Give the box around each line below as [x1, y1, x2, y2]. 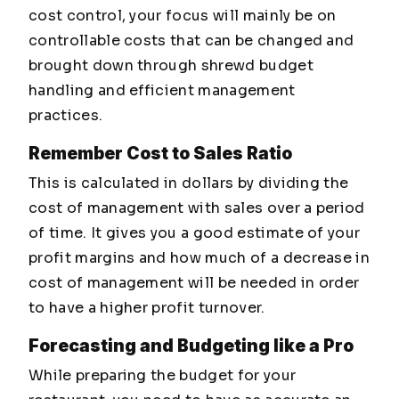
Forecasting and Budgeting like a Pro [28, 335, 354, 356]
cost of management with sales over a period [28, 199, 365, 217]
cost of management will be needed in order [28, 273, 360, 292]
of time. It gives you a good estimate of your [28, 224, 361, 242]
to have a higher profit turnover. [28, 298, 265, 317]
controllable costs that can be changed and [28, 31, 354, 50]
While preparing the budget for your [28, 366, 297, 385]
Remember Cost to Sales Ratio [28, 142, 292, 164]
